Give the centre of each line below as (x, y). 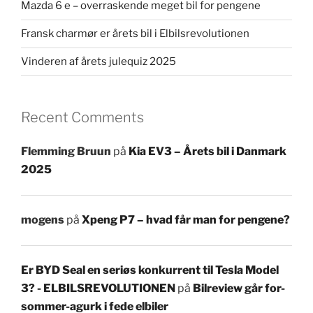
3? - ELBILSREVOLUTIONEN (98, 289)
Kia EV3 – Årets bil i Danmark (208, 152)
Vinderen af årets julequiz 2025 (99, 62)
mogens (43, 220)
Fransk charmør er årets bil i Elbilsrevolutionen (135, 34)
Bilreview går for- (239, 289)
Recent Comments (82, 117)
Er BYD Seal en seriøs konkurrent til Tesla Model (150, 270)
